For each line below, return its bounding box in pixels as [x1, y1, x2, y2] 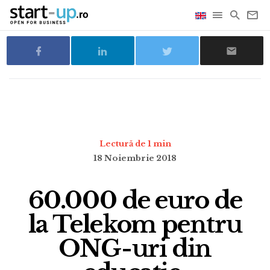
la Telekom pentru [28, 209, 242, 239]
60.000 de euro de [28, 185, 242, 215]
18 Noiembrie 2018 [93, 153, 177, 163]
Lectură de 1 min [99, 139, 171, 149]
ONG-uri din [58, 233, 212, 263]
